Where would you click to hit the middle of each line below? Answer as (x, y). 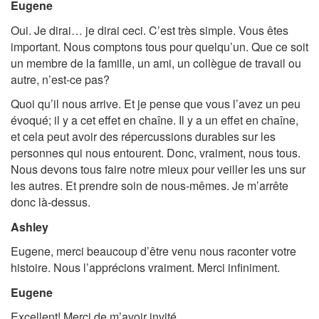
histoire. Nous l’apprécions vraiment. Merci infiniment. (145, 267)
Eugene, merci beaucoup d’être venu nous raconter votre (153, 251)
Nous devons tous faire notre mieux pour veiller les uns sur (158, 169)
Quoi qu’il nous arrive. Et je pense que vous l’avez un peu (156, 104)
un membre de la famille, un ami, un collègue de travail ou (156, 63)
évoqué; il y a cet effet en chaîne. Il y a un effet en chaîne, (155, 120)
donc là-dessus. (51, 202)
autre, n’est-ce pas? (60, 79)
